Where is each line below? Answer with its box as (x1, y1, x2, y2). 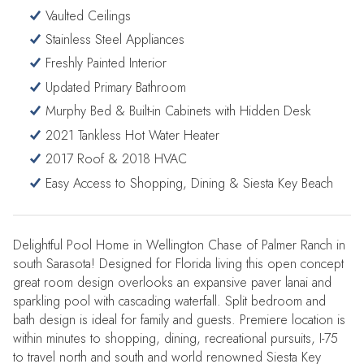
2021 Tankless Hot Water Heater (45, 125, 220, 145)
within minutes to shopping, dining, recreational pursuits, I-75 (13, 329, 339, 349)
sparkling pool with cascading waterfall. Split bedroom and (13, 292, 327, 311)
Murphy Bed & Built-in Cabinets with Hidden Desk (45, 102, 312, 121)
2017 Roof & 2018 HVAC (45, 149, 188, 169)
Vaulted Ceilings (45, 6, 132, 25)
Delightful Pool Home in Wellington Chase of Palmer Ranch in (13, 236, 346, 255)
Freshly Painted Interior (45, 54, 167, 73)
